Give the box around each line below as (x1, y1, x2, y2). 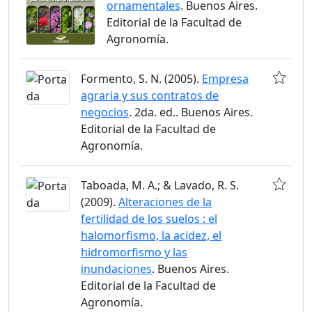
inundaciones (81, 261, 152, 277)
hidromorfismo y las (81, 244, 187, 260)
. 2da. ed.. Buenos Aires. (129, 104, 253, 120)
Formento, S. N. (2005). (81, 71, 202, 87)
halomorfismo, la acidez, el (81, 228, 221, 244)
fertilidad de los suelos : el (81, 211, 217, 227)
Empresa (202, 71, 249, 87)
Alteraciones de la (118, 194, 212, 210)
